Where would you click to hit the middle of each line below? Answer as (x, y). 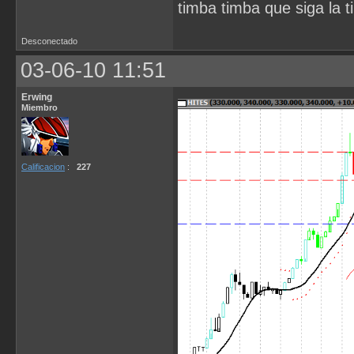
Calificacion (43, 166)
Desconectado (49, 41)
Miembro (40, 107)
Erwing (37, 97)
